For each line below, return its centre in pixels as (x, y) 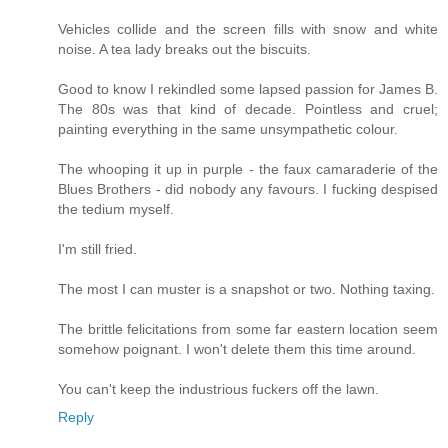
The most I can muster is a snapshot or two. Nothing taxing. (246, 289)
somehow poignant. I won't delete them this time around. (237, 349)
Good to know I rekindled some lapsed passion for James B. (248, 89)
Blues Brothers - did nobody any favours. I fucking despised (248, 189)
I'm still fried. (97, 249)
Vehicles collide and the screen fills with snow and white (248, 29)
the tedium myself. (116, 209)
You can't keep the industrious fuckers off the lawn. (218, 389)
